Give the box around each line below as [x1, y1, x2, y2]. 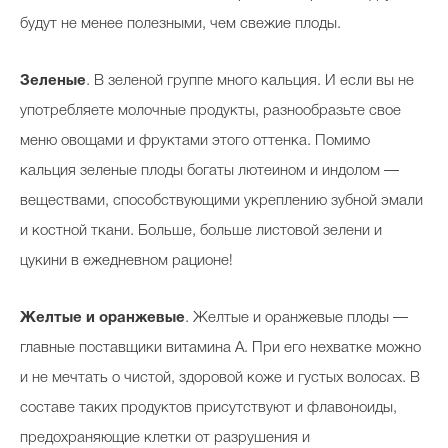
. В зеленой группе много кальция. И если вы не [86, 73, 414, 88]
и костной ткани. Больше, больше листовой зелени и [20, 223, 382, 238]
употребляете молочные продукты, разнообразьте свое [20, 103, 401, 118]
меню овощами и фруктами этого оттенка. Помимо [20, 133, 370, 148]
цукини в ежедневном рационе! [20, 253, 237, 268]
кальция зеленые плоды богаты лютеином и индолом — [20, 163, 399, 178]
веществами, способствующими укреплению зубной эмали [20, 193, 423, 208]
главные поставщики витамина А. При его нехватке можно [20, 340, 421, 355]
